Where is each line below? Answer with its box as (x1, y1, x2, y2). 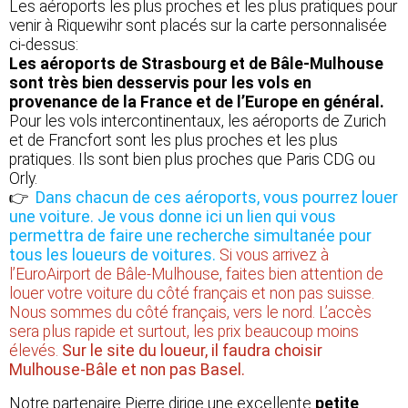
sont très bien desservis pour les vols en (9, 73, 311, 92)
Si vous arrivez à (219, 245, 329, 264)
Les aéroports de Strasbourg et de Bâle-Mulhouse (9, 54, 383, 73)
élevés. (9, 341, 62, 360)
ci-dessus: (9, 35, 78, 54)
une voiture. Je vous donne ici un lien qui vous (9, 207, 336, 226)
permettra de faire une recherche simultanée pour (9, 226, 372, 245)
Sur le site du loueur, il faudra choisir (62, 341, 322, 360)
